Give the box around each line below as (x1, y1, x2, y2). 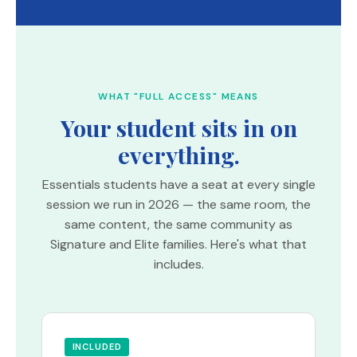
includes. (153, 255, 204, 273)
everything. (117, 139, 240, 170)
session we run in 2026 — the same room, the (46, 195, 311, 213)
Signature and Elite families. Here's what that (50, 235, 307, 253)
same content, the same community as (65, 215, 292, 233)
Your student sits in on (60, 112, 297, 143)
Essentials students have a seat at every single (41, 175, 316, 193)
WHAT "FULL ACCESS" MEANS (98, 89, 259, 103)
